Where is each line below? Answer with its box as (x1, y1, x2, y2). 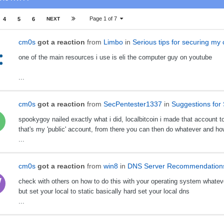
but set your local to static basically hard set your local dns (18, 187, 189, 195)
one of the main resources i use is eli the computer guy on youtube (18, 53, 212, 61)
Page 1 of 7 (89, 15, 120, 21)
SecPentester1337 (103, 100, 162, 108)
